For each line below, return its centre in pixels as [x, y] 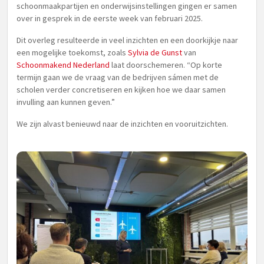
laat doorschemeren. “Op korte [166, 65]
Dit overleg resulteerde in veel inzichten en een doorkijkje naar [127, 40]
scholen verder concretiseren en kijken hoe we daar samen [121, 90]
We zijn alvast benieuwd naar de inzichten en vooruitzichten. [122, 124]
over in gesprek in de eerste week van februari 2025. [110, 18]
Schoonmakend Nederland [63, 65]
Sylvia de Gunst [155, 52]
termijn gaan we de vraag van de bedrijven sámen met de [118, 77]
